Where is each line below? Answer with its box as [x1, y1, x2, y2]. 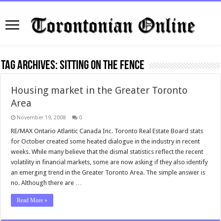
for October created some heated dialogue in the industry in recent [11, 138, 200, 145]
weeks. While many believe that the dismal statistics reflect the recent [11, 148, 204, 155]
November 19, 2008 [17, 114, 66, 121]
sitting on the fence [60, 59, 145, 73]
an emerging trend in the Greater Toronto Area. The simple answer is [11, 169, 206, 176]
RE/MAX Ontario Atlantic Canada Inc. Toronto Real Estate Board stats [11, 127, 204, 135]
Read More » [17, 197, 48, 204]
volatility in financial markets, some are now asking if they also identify [11, 158, 208, 166]
